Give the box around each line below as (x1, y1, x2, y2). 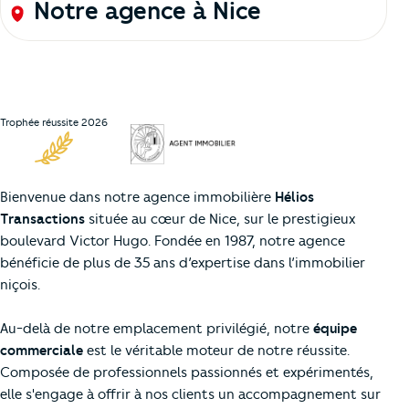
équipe (313, 320, 357, 338)
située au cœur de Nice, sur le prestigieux (85, 211, 355, 228)
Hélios (275, 189, 314, 206)
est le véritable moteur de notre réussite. (83, 342, 350, 360)
